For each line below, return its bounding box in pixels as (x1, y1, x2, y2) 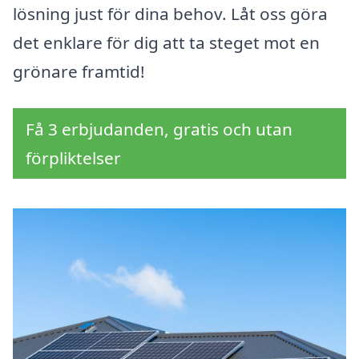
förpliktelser (26, 147, 121, 170)
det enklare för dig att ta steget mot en (13, 31, 320, 54)
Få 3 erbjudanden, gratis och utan (26, 118, 292, 141)
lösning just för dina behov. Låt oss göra (13, 2, 328, 26)
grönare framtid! (13, 60, 145, 83)
